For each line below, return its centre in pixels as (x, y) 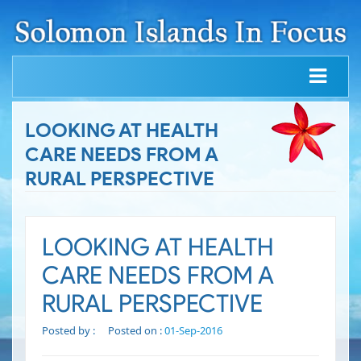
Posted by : (70, 331)
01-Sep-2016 (193, 331)
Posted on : (136, 331)
